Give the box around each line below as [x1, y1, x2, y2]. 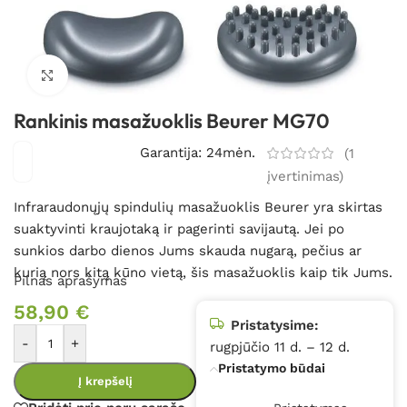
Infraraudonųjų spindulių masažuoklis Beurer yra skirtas [14, 199, 382, 216]
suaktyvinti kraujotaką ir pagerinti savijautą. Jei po [14, 221, 344, 238]
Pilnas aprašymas [14, 273, 127, 290]
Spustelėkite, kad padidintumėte [67, 67, 265, 83]
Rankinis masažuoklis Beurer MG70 [14, 107, 330, 134]
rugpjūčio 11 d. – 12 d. [210, 339, 351, 356]
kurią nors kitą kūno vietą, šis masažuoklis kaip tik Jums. [14, 264, 392, 282]
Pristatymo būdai [218, 361, 326, 376]
